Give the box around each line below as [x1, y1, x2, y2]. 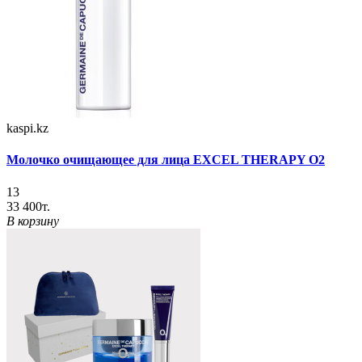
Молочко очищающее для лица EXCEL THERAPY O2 [6, 153, 325, 167]
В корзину [6, 213, 59, 228]
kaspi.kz [6, 121, 48, 136]
